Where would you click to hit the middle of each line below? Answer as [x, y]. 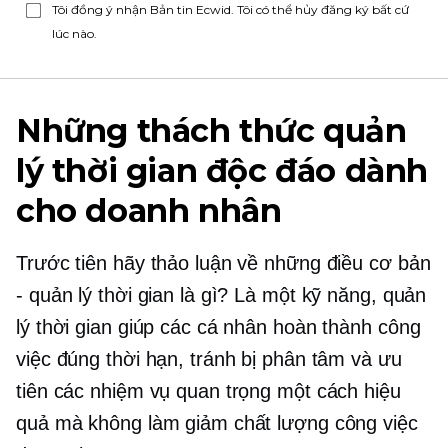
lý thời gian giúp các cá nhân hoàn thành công [218, 327]
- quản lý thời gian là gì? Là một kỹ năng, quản [221, 295]
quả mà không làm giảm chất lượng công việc [217, 423]
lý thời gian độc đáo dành [222, 170]
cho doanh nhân [149, 210]
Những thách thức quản [211, 130]
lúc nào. [74, 33]
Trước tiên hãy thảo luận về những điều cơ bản [223, 263]
